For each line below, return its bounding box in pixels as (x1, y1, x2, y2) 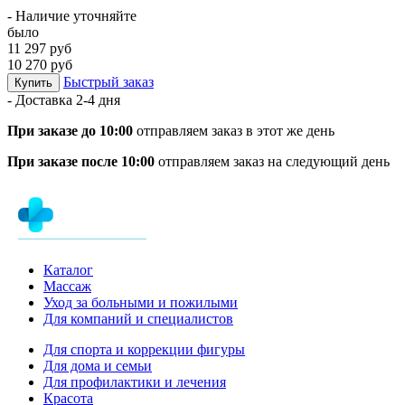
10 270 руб (7, 56, 72, 72)
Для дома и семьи (43, 357, 152, 373)
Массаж (43, 278, 91, 294)
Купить (14, 75, 52, 89)
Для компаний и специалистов (43, 310, 233, 326)
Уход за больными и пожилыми (43, 294, 238, 310)
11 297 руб (7, 40, 71, 56)
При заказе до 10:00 (7, 122, 133, 138)
